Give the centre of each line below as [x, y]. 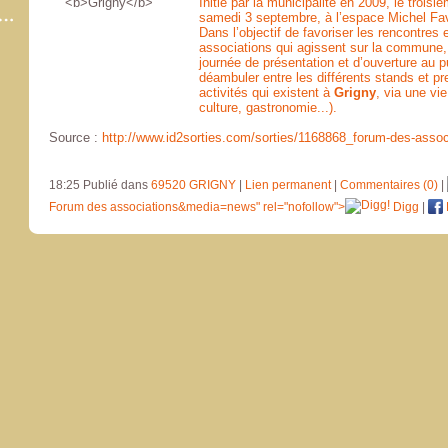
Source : [75, 137]
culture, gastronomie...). [268, 107]
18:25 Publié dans [100, 185]
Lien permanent [288, 185]
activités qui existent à [266, 92]
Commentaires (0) [389, 185]
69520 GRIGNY [193, 185]
